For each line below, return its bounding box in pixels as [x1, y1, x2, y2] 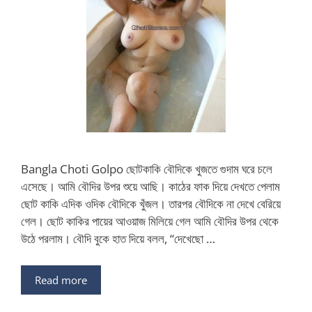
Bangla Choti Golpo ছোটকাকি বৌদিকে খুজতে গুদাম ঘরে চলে [21, 161, 272, 178]
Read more [35, 272, 87, 287]
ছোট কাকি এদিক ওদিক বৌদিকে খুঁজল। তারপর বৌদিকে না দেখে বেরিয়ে [21, 196, 281, 212]
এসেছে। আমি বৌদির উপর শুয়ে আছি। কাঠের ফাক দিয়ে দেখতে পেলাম [21, 178, 280, 195]
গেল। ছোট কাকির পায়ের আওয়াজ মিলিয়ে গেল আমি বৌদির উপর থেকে [21, 213, 279, 230]
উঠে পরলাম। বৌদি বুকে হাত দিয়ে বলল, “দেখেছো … [21, 231, 215, 247]
